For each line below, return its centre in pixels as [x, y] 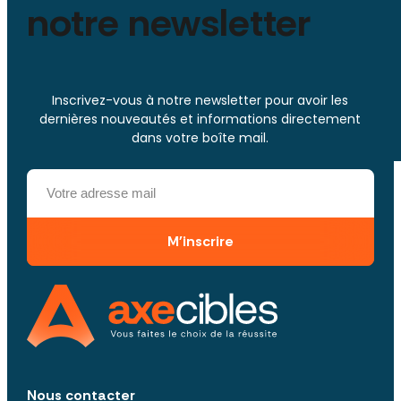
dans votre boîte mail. [200, 138]
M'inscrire [200, 242]
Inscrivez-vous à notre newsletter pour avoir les [200, 101]
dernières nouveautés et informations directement [200, 119]
